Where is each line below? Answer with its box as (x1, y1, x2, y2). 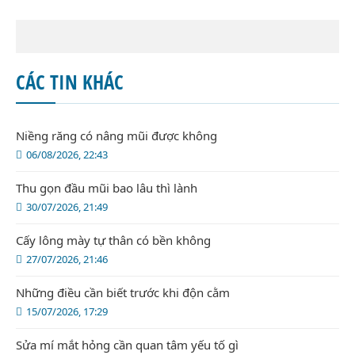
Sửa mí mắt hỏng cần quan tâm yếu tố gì (16, 337, 239, 353)
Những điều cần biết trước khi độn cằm (16, 284, 230, 301)
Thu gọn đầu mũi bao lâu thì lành (16, 180, 197, 197)
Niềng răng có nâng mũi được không (16, 128, 217, 144)
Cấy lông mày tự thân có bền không (16, 232, 211, 249)
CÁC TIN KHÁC (16, 68, 124, 96)
